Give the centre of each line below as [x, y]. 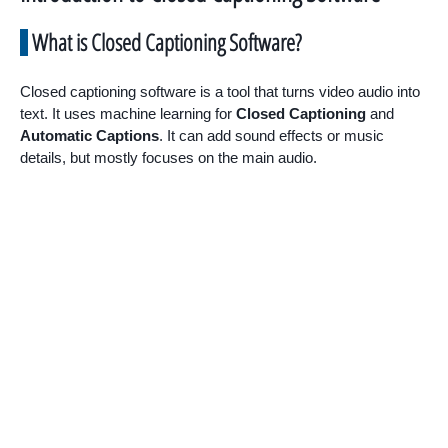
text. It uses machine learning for [128, 113]
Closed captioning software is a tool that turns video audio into [220, 91]
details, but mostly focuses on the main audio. [168, 157]
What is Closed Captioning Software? [166, 41]
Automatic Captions [89, 135]
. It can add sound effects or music [271, 135]
